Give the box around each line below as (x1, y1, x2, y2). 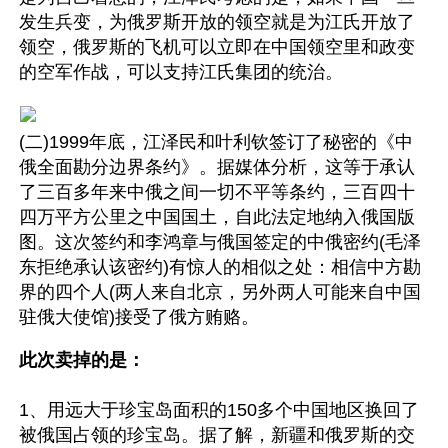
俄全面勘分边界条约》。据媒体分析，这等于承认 (19, 157, 415, 177)
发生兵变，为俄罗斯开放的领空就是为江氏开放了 (19, 12, 415, 32)
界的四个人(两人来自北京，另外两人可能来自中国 (19, 282, 421, 302)
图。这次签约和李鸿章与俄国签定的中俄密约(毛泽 (19, 232, 421, 252)
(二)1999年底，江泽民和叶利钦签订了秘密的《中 (19, 132, 413, 152)
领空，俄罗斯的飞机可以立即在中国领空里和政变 (19, 37, 415, 57)
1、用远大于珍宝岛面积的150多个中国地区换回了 (19, 400, 419, 420)
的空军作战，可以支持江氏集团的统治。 (19, 62, 343, 82)
